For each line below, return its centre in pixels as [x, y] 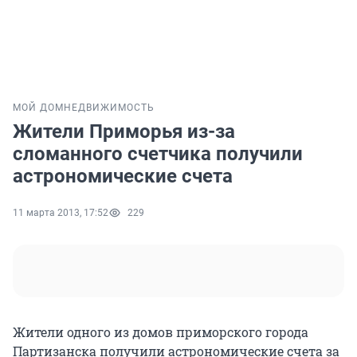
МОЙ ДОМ [38, 108]
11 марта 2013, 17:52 [61, 213]
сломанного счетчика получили [158, 154]
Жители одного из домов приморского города [161, 332]
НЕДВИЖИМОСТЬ [109, 108]
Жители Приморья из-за [124, 132]
